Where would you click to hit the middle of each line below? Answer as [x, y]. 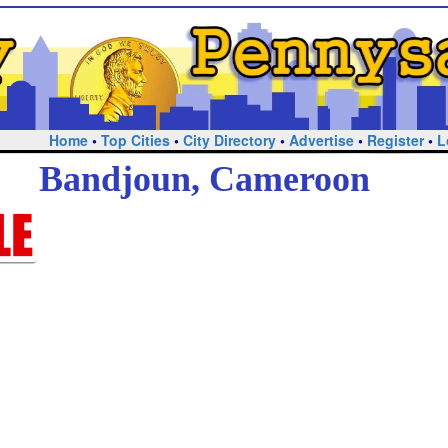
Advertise [321, 140]
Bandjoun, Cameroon [204, 178]
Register [395, 140]
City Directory [229, 140]
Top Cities [135, 140]
